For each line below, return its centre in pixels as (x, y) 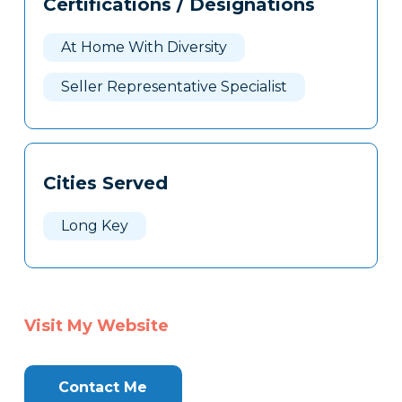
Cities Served (105, 184)
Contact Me (103, 388)
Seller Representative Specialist (174, 87)
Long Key (94, 226)
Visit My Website (96, 326)
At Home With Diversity (144, 48)
